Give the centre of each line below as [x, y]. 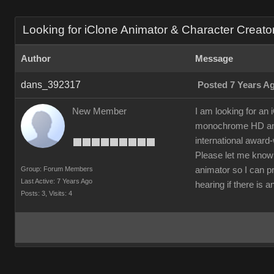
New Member [99, 111]
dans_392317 [51, 85]
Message [214, 59]
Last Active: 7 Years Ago [57, 181]
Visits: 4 [61, 193]
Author [36, 59]
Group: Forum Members [57, 169]
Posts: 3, [34, 193]
